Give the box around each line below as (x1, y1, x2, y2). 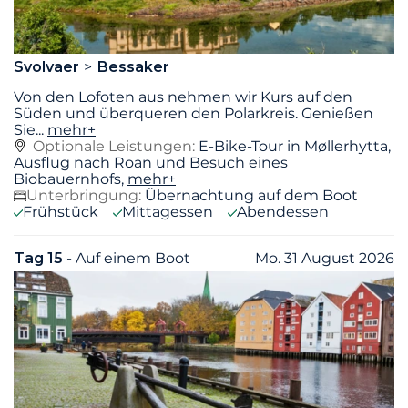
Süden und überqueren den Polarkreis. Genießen (14, 104, 373, 122)
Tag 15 (14, 249, 66, 267)
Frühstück (23, 202, 98, 220)
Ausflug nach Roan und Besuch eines (14, 153, 288, 171)
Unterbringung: (26, 186, 141, 204)
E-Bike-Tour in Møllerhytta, (199, 137, 391, 155)
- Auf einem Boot (66, 249, 190, 267)
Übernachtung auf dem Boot (145, 186, 358, 204)
